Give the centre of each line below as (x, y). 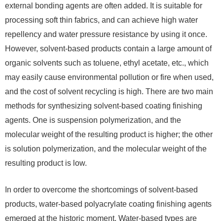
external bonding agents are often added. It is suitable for (104, 6)
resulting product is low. (46, 163)
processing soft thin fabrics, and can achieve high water (101, 20)
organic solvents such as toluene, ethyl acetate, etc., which (107, 63)
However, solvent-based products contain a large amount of (108, 49)
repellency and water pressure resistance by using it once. (106, 35)
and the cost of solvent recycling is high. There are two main (109, 92)
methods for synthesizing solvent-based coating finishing (104, 106)
